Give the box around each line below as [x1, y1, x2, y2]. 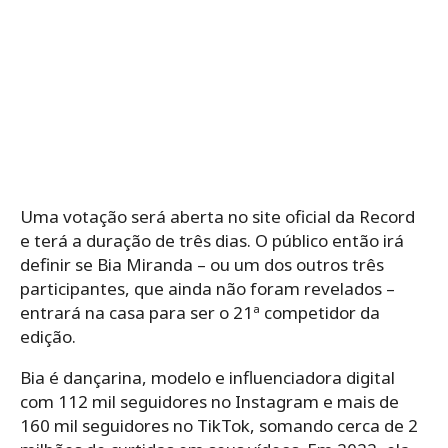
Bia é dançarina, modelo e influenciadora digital [20, 366, 395, 390]
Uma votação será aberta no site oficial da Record [20, 205, 415, 229]
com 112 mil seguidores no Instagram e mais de [20, 390, 399, 414]
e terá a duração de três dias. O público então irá [20, 229, 404, 253]
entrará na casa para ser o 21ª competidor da [20, 301, 380, 325]
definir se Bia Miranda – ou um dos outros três [20, 253, 384, 277]
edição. [20, 325, 76, 349]
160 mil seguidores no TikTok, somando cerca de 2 [20, 414, 418, 438]
